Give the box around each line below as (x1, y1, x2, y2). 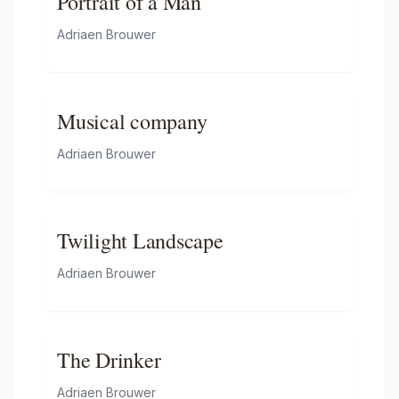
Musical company (57, 107, 208, 135)
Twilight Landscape (57, 226, 224, 255)
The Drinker (57, 346, 161, 374)
